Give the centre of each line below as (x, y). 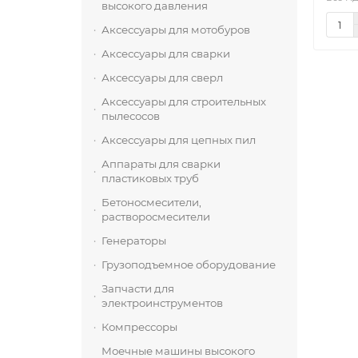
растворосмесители (156, 217)
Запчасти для (138, 288)
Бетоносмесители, (151, 202)
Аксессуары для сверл (162, 78)
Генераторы (134, 241)
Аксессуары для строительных (184, 101)
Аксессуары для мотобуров (176, 30)
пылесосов (131, 116)
